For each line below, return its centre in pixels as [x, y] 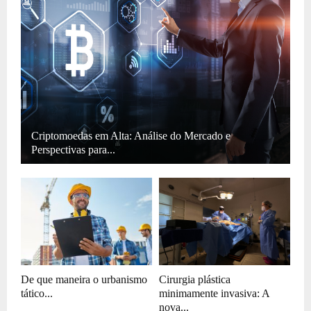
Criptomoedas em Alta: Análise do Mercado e [131, 135]
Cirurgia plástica [195, 279]
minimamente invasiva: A [214, 293]
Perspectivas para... [73, 149]
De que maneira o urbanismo [84, 279]
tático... [37, 293]
